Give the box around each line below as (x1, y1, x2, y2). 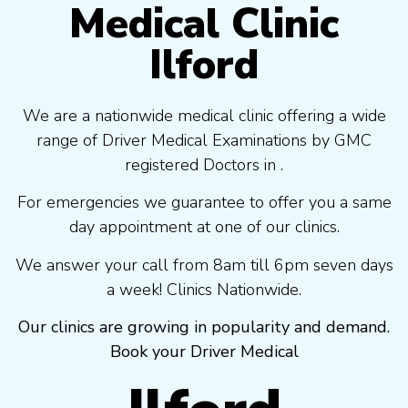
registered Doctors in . (125, 153, 283, 176)
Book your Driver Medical (109, 340, 299, 362)
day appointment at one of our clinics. (68, 216, 340, 239)
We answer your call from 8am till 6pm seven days (15, 253, 393, 276)
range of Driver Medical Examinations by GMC (36, 128, 372, 151)
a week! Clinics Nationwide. (107, 278, 301, 301)
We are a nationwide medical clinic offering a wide (22, 104, 386, 127)
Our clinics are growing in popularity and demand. (18, 315, 390, 338)
